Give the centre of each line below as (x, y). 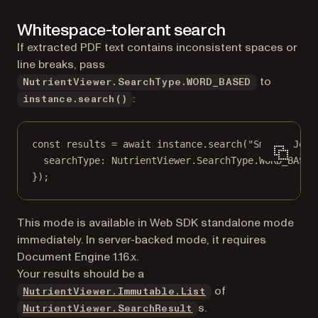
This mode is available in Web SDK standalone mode (155, 223)
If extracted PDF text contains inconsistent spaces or (157, 47)
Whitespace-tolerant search (121, 30)
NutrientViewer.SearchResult (108, 308)
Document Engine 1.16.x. (78, 257)
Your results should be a (81, 274)
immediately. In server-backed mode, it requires (142, 240)
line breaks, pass (61, 64)
